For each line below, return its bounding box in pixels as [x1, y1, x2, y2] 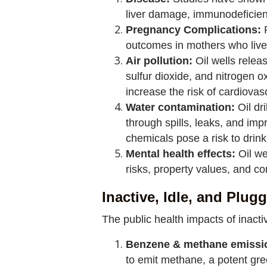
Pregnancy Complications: [126, 24, 261, 36]
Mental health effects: [126, 148, 235, 160]
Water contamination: [126, 101, 238, 113]
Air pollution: [126, 55, 195, 67]
